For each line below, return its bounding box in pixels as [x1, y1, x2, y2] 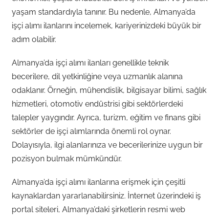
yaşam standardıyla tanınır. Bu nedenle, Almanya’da [12, 7, 196, 17]
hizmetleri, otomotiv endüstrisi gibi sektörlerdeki [12, 99, 183, 109]
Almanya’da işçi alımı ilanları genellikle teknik [12, 58, 169, 67]
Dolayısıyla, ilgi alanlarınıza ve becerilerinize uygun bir [12, 140, 203, 150]
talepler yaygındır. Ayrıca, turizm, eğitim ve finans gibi [12, 113, 200, 122]
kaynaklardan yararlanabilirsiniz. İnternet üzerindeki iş [12, 191, 201, 200]
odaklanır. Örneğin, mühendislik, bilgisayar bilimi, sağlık [12, 86, 206, 95]
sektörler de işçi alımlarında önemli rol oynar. [12, 127, 171, 136]
